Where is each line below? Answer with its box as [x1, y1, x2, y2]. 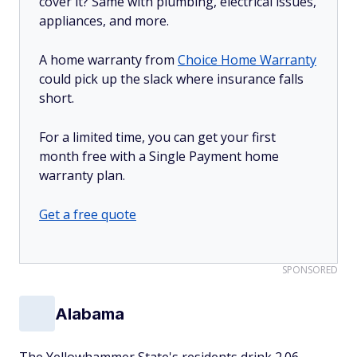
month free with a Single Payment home [39, 147, 279, 165]
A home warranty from [39, 51, 178, 69]
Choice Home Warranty [178, 51, 316, 69]
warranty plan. [39, 167, 125, 184]
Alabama [55, 304, 124, 324]
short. [39, 89, 74, 107]
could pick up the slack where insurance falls [39, 70, 304, 88]
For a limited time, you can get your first [39, 128, 276, 146]
